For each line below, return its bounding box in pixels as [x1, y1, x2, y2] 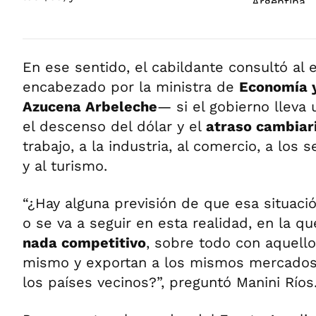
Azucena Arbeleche [23, 98, 157, 115]
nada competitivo [23, 234, 146, 251]
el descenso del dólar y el [23, 118, 206, 135]
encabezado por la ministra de [23, 78, 239, 95]
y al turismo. [23, 157, 107, 174]
